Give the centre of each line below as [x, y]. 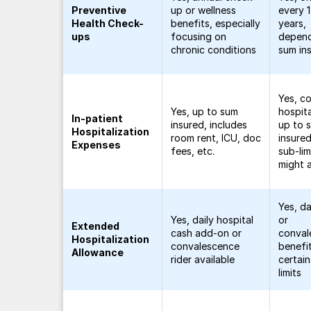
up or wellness [204, 10]
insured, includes [209, 125]
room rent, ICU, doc [216, 138]
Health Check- [108, 23]
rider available [203, 259]
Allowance [98, 252]
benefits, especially [216, 23]
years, [293, 23]
